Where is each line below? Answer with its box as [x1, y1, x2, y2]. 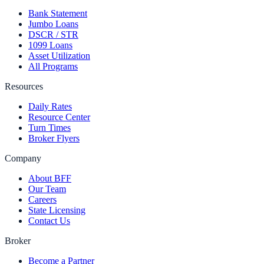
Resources [5, 81, 43, 91]
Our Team [28, 184, 66, 194]
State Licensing [28, 205, 85, 215]
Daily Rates [28, 101, 72, 111]
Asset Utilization [28, 51, 90, 61]
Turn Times [28, 123, 71, 133]
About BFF [28, 173, 71, 183]
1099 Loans [28, 40, 72, 50]
